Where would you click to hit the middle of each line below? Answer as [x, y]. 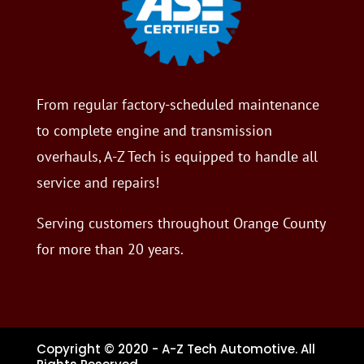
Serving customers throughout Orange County [180, 223]
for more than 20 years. [110, 249]
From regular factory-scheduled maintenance [178, 105]
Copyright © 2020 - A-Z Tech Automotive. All [176, 349]
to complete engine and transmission [154, 131]
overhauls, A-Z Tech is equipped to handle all [177, 157]
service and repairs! [97, 183]
